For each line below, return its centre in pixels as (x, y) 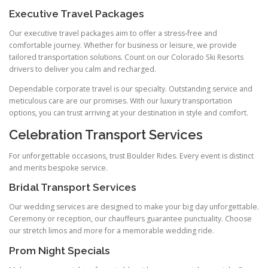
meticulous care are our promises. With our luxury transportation (121, 100)
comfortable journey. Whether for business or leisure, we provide (123, 45)
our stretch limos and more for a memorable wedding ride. (112, 231)
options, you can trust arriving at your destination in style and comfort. (129, 112)
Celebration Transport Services (106, 135)
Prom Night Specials (60, 250)
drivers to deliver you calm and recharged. (83, 69)
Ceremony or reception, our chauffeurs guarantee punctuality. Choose (130, 219)
